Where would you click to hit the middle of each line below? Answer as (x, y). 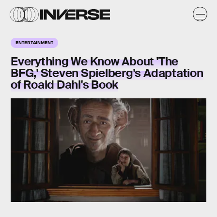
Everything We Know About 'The (95, 61)
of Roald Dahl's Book (65, 85)
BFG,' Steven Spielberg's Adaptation (107, 73)
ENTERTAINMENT (34, 42)
